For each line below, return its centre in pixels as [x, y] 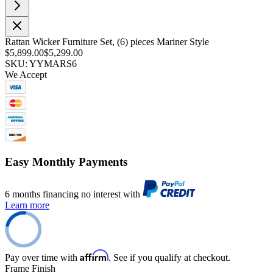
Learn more [27, 205]
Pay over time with [42, 258]
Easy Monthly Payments [66, 161]
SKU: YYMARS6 [41, 63]
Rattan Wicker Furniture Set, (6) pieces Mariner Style [107, 41]
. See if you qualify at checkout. [169, 258]
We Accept [26, 74]
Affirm [94, 256]
